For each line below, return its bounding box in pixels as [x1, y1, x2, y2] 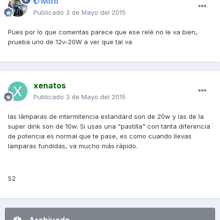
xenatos [33, 81, 66, 91]
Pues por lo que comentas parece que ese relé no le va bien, [8, 28, 197, 36]
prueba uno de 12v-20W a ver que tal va [8, 38, 132, 46]
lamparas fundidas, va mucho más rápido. [8, 142, 137, 150]
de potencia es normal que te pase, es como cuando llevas [8, 132, 192, 140]
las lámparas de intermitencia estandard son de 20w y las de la [8, 112, 204, 121]
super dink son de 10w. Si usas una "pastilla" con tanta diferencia [8, 122, 210, 131]
